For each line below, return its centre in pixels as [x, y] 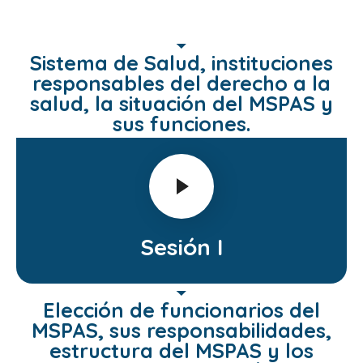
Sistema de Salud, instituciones [181, 63]
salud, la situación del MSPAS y [181, 104]
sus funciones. [181, 124]
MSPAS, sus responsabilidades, [181, 331]
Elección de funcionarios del [181, 310]
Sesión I [181, 247]
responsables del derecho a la [181, 83]
